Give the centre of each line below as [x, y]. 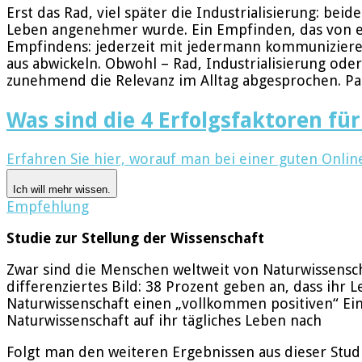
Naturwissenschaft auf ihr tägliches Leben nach [164, 320]
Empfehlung [48, 206]
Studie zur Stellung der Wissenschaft [135, 238]
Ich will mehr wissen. [62, 189]
